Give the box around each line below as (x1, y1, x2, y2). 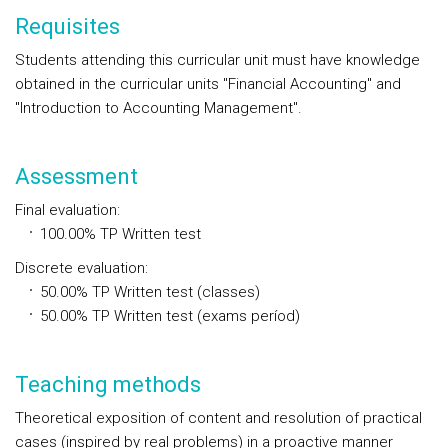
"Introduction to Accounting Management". (15, 99, 302, 117)
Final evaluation (15, 201, 117, 219)
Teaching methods (15, 372, 201, 397)
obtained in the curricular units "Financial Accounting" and (15, 75, 401, 93)
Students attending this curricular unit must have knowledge (15, 51, 420, 69)
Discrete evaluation (15, 259, 145, 277)
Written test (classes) (114, 283, 260, 301)
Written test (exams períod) (114, 307, 300, 325)
